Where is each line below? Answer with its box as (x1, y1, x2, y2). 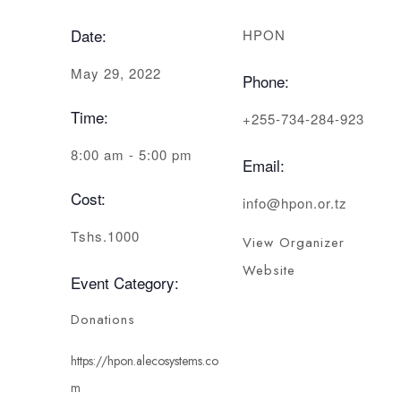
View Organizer (243, 233, 345, 253)
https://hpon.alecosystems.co (71, 352, 218, 371)
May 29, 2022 (71, 64, 161, 83)
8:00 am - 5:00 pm (71, 145, 192, 165)
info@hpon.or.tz (243, 193, 347, 213)
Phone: (243, 70, 289, 93)
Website (243, 260, 295, 281)
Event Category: (71, 271, 179, 294)
